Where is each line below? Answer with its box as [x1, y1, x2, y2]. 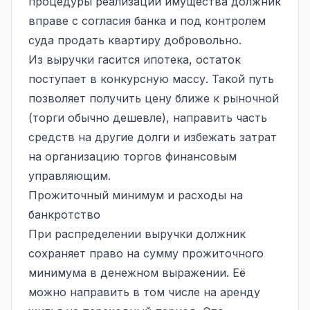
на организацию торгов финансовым [28, 149, 237, 163]
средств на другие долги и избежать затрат [28, 129, 277, 144]
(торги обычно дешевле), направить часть [28, 110, 267, 125]
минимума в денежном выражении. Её [28, 265, 246, 280]
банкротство [28, 207, 100, 221]
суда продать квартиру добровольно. [28, 33, 241, 47]
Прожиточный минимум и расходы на [28, 188, 243, 202]
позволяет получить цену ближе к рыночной [28, 91, 279, 105]
